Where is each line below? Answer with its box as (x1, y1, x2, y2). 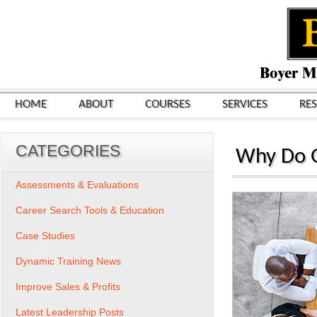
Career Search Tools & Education (16, 204, 164, 216)
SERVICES (222, 98, 267, 110)
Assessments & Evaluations (16, 179, 139, 190)
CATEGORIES (16, 142, 120, 160)
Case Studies (16, 230, 75, 241)
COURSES (145, 98, 190, 110)
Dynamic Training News (16, 255, 121, 267)
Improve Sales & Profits (16, 281, 120, 292)
